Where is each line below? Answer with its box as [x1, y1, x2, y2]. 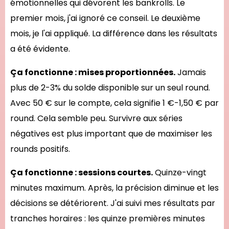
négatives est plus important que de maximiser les [10, 128, 212, 140]
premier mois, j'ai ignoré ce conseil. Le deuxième [10, 12, 200, 24]
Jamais [175, 66, 206, 78]
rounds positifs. [10, 143, 70, 155]
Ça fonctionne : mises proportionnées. [10, 66, 175, 78]
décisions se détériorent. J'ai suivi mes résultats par [10, 197, 215, 209]
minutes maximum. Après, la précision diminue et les [10, 182, 219, 194]
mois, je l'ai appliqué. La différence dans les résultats [10, 28, 217, 39]
